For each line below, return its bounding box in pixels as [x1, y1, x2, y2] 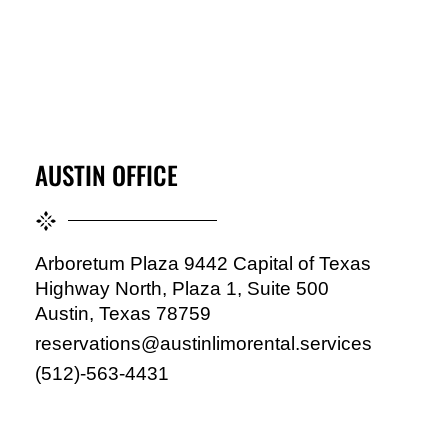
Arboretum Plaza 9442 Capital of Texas [35, 252, 371, 274]
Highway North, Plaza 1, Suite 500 [35, 277, 329, 299]
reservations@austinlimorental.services [35, 332, 372, 354]
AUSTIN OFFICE [35, 155, 178, 193]
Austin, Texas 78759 [35, 302, 211, 324]
